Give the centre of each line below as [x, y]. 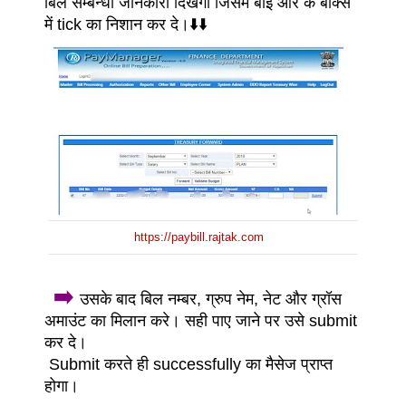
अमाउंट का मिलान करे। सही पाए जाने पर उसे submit [201, 320]
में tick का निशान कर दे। [117, 24]
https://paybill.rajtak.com [198, 237]
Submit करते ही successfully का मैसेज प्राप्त [188, 364]
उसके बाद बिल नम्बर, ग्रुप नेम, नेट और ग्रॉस [211, 299]
